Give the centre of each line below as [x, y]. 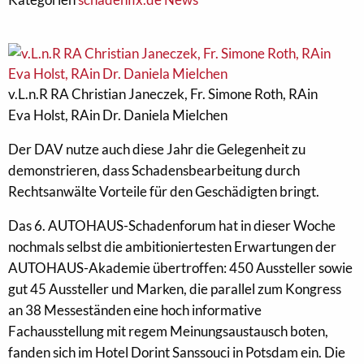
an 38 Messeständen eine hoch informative [135, 310]
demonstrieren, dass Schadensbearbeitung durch [154, 170]
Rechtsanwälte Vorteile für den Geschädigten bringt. [164, 191]
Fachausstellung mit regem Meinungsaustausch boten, [168, 331]
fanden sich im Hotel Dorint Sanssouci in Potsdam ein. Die [177, 352]
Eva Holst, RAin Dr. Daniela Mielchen [118, 115]
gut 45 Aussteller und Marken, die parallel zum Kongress [175, 289]
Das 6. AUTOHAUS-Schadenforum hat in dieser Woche [172, 225]
